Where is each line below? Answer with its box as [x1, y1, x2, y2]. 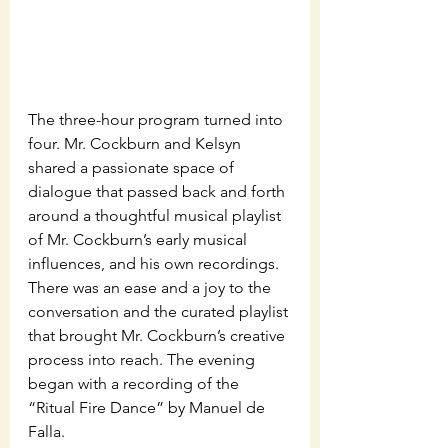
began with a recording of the [28, 373, 243, 393]
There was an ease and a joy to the [28, 277, 275, 297]
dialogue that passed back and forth [28, 181, 289, 201]
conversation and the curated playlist [28, 301, 292, 321]
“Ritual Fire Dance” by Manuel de [28, 397, 269, 417]
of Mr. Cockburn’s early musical [28, 229, 251, 249]
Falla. [28, 421, 65, 441]
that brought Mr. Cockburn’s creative [28, 325, 289, 345]
